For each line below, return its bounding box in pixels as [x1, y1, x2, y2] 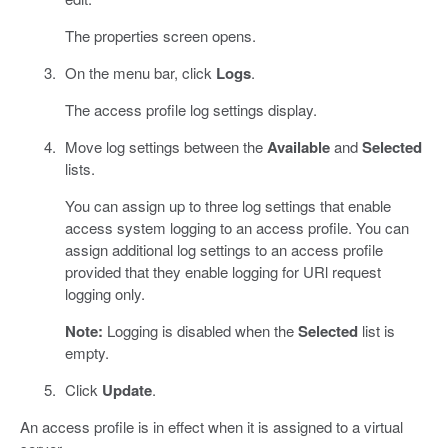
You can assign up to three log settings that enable [64, 194, 391, 216]
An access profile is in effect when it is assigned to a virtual [20, 415, 403, 437]
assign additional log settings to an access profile [64, 238, 383, 260]
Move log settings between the [64, 135, 267, 157]
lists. [64, 157, 95, 179]
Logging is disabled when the [102, 319, 298, 341]
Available [266, 135, 330, 158]
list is [357, 319, 395, 341]
